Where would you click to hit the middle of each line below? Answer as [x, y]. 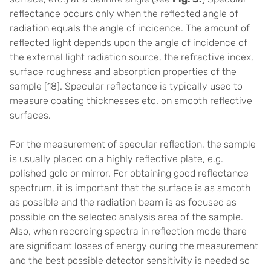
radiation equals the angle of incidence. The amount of [130, 28]
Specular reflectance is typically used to [154, 86]
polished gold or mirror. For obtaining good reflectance [129, 173]
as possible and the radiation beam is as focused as [123, 202]
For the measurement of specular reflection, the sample [133, 144]
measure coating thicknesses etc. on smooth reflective [131, 100]
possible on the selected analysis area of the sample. [126, 217]
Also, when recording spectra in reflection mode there [128, 231]
